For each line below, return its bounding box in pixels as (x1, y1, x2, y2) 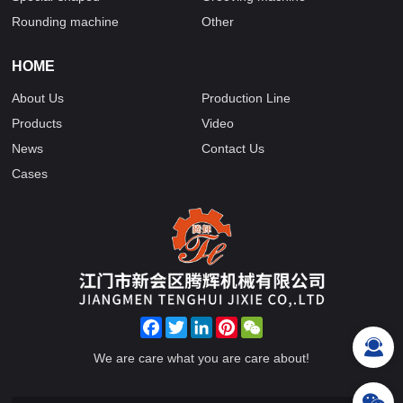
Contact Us (201, 140, 264, 156)
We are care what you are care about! (93, 351, 309, 366)
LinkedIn (211, 317, 261, 332)
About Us (12, 90, 65, 105)
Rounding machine (12, 13, 120, 29)
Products (12, 115, 63, 130)
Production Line (201, 90, 291, 105)
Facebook (161, 317, 219, 332)
